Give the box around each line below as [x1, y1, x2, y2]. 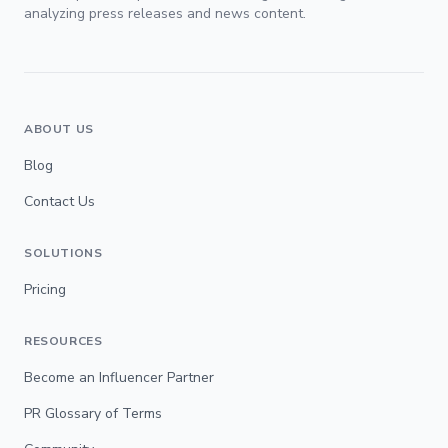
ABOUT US [24, 120, 94, 137]
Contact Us [24, 191, 95, 211]
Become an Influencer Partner [24, 367, 214, 387]
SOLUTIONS [24, 244, 103, 261]
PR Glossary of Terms [24, 403, 162, 423]
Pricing [24, 279, 66, 299]
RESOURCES [24, 332, 103, 349]
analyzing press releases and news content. [24, 3, 306, 23]
